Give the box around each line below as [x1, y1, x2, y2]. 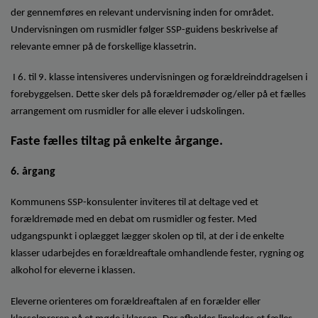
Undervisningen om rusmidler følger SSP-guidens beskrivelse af [11, 24, 278, 35]
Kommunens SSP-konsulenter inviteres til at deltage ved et [11, 197, 258, 209]
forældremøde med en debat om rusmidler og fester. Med [11, 214, 257, 226]
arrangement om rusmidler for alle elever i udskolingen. [11, 106, 245, 117]
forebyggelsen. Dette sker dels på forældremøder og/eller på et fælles [11, 89, 306, 100]
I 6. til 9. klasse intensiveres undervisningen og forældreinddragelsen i [11, 72, 307, 83]
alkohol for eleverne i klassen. [11, 265, 136, 277]
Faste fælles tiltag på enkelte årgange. [11, 134, 223, 148]
